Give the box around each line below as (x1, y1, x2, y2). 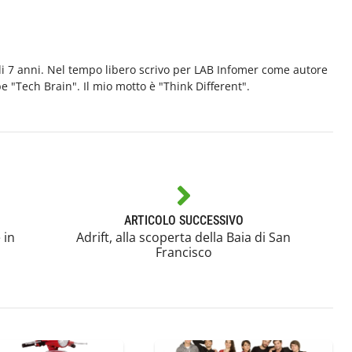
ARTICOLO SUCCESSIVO (123, 212, 244, 228)
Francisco (155, 243, 212, 261)
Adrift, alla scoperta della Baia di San (76, 228, 291, 246)
